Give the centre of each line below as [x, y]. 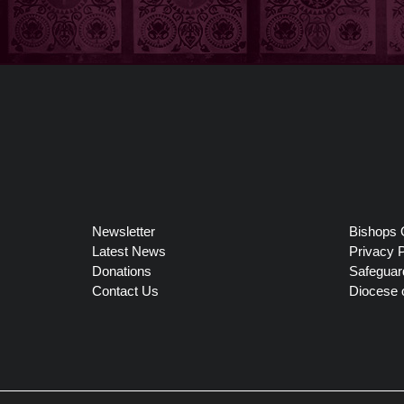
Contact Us [125, 291]
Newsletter [124, 232]
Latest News [129, 252]
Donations [122, 271]
